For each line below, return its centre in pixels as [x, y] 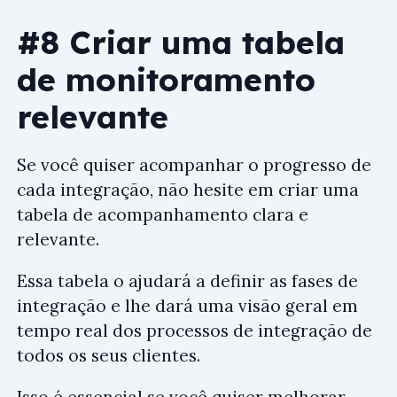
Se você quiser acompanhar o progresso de [194, 164]
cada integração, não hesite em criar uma [188, 189]
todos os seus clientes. [109, 355]
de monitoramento [166, 79]
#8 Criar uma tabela [181, 42]
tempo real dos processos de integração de [195, 330]
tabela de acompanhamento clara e [163, 214]
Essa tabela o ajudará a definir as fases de [187, 280]
